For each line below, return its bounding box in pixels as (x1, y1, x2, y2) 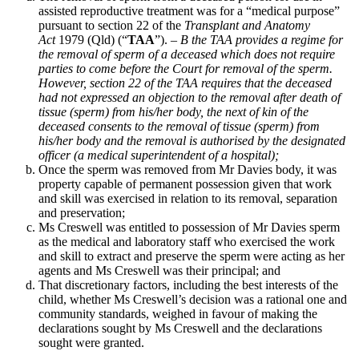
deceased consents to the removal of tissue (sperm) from (38, 119, 320, 133)
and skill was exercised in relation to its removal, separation (38, 191, 337, 205)
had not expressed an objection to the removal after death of (38, 90, 341, 104)
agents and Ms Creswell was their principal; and (38, 263, 280, 277)
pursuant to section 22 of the (38, 18, 184, 32)
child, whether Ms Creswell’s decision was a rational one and (38, 292, 347, 306)
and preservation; (38, 205, 125, 220)
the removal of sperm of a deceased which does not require (38, 46, 335, 61)
